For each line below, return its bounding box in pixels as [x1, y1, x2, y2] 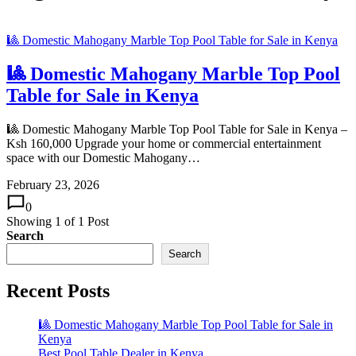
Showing [6, 214, 55, 228]
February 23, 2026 [6, 177, 99, 192]
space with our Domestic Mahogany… [6, 150, 200, 164]
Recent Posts [6, 280, 110, 301]
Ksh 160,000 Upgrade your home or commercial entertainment [6, 136, 321, 150]
